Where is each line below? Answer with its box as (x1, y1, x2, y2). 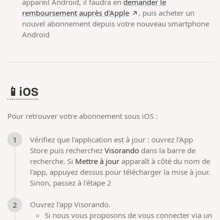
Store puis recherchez (30, 145, 105, 155)
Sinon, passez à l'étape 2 (30, 177, 112, 188)
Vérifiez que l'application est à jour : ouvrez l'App (30, 134, 193, 144)
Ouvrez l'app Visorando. (30, 199, 111, 210)
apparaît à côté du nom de (119, 156, 211, 166)
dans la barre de (139, 145, 196, 155)
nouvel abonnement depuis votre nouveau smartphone (22, 19, 210, 29)
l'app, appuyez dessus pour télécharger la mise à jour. (30, 166, 211, 177)
